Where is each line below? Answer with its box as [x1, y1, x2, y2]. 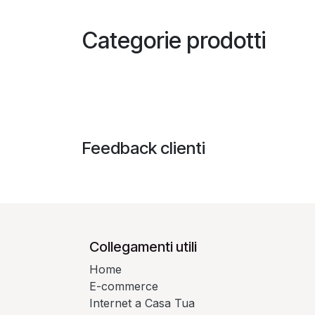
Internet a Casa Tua [89, 295, 195, 310]
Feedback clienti [82, 137, 205, 158]
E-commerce [89, 278, 158, 293]
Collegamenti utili [89, 238, 197, 255]
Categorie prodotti [82, 26, 266, 54]
